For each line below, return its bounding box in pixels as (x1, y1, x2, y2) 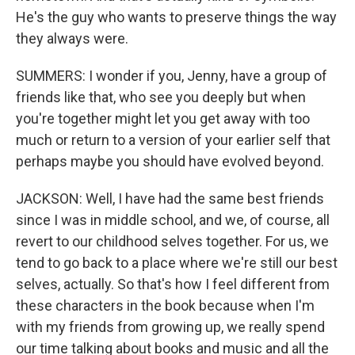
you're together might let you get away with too (16, 110, 310, 127)
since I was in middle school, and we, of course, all (16, 212, 330, 228)
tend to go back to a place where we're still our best (16, 254, 338, 271)
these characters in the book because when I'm (16, 297, 315, 314)
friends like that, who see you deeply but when (16, 89, 306, 105)
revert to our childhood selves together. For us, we (16, 233, 329, 250)
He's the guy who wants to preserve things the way (16, 9, 337, 25)
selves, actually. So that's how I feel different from (16, 276, 330, 292)
